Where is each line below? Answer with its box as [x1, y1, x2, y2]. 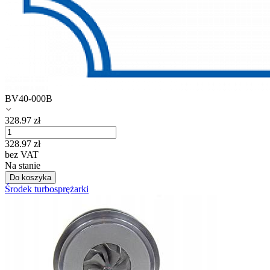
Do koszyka [10, 173, 51, 183]
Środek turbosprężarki [5, 184, 89, 195]
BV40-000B [5, 93, 52, 104]
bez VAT [5, 149, 39, 160]
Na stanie [5, 160, 40, 171]
